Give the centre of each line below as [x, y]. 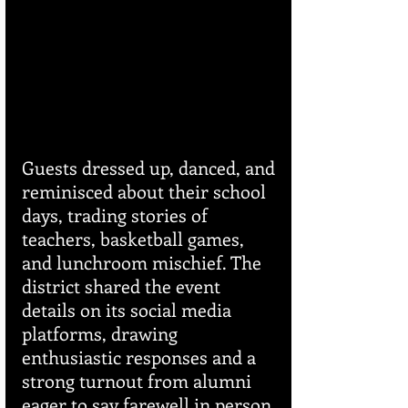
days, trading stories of [117, 215]
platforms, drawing [102, 333]
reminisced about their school [146, 191]
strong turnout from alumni [139, 381]
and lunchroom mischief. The [144, 262]
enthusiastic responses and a [141, 357]
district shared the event [123, 286]
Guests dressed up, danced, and [151, 168]
